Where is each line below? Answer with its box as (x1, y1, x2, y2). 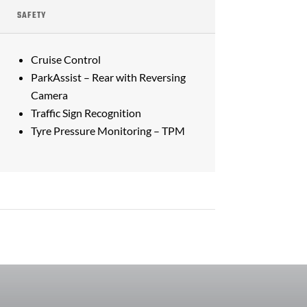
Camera (30, 88, 68, 101)
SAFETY (16, 8, 46, 23)
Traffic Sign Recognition (30, 106, 141, 119)
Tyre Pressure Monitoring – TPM (30, 123, 185, 137)
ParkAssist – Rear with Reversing (30, 70, 186, 84)
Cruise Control (30, 52, 101, 66)
